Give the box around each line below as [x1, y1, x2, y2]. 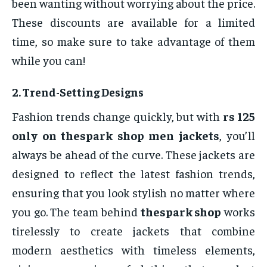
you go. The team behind [12, 204, 141, 219]
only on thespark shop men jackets [12, 128, 219, 143]
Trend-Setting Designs [23, 85, 144, 100]
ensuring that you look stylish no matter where [12, 185, 255, 200]
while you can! [12, 52, 85, 68]
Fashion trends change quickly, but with [12, 108, 223, 124]
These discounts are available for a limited [12, 14, 255, 30]
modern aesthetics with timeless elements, [12, 242, 255, 257]
